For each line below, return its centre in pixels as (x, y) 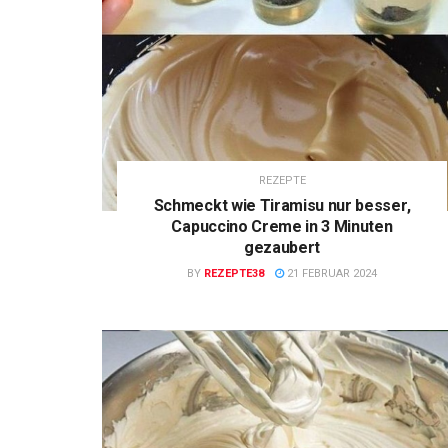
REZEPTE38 (234, 273)
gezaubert (282, 247)
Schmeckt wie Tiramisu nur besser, (282, 205)
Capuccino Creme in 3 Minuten (282, 226)
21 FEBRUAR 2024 (330, 273)
